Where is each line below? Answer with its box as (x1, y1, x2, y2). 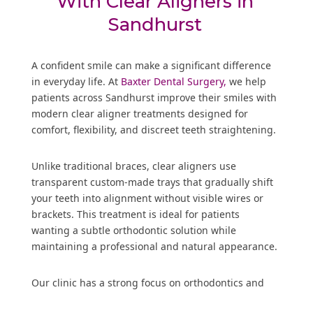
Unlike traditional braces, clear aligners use (31, 159, 236, 173)
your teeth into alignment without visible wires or (31, 191, 263, 205)
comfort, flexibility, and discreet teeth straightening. (31, 123, 276, 136)
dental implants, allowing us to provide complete (31, 292, 261, 305)
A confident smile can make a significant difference (31, 59, 271, 72)
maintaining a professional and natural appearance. (31, 240, 277, 253)
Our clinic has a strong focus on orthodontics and (31, 276, 264, 289)
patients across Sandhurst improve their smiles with (31, 91, 277, 104)
